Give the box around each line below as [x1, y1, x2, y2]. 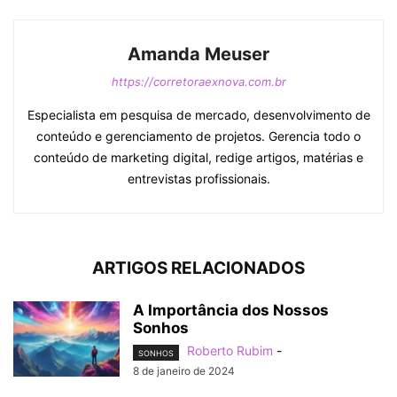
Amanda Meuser [128, 43, 269, 66]
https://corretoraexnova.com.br [111, 74, 286, 90]
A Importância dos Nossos [133, 301, 329, 320]
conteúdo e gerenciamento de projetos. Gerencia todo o [36, 128, 361, 144]
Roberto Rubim [187, 343, 273, 359]
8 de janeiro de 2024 [133, 363, 235, 378]
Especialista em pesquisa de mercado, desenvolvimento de [27, 107, 370, 123]
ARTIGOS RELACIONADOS [92, 258, 305, 279]
